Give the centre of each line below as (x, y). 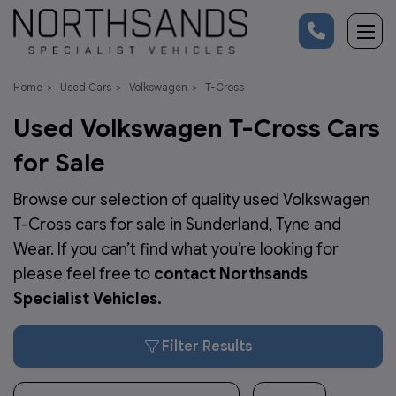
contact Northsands (231, 274)
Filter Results (206, 346)
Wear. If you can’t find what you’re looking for (176, 249)
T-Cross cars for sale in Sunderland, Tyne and (177, 224)
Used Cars (86, 87)
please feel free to (84, 274)
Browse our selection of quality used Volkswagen (192, 199)
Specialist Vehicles (85, 298)
